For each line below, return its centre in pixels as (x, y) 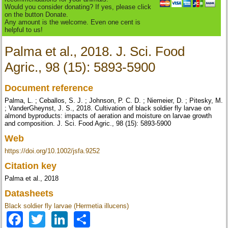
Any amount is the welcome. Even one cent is (73, 22)
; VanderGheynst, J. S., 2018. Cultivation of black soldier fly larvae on (108, 108)
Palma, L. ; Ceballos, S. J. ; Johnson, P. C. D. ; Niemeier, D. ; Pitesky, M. (114, 101)
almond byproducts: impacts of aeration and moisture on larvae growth (108, 116)
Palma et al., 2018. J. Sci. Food (95, 52)
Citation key (32, 166)
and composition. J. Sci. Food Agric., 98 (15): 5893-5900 (88, 124)
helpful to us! (24, 30)
